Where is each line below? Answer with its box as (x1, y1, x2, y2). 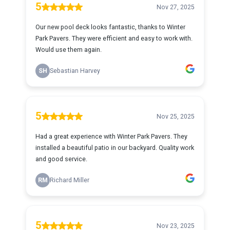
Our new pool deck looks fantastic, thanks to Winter (35, 23, 185, 31)
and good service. (35, 155, 87, 163)
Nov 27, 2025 (157, 3, 195, 11)
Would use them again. (35, 46, 102, 53)
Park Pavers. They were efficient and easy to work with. (35, 34, 193, 42)
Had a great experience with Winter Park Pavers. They (35, 132, 187, 140)
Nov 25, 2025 (157, 112, 195, 120)
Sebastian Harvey (50, 67, 100, 74)
